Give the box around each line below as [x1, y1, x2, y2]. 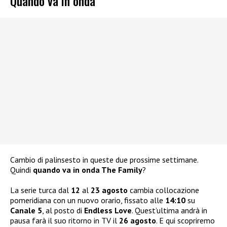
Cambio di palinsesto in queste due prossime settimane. [10, 154, 198, 165]
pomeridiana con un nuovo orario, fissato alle [10, 195, 165, 205]
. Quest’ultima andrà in [132, 205, 207, 215]
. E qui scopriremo [156, 215, 215, 225]
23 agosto [91, 184, 128, 195]
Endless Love [84, 205, 132, 215]
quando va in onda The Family [33, 164, 142, 175]
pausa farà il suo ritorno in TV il [10, 215, 119, 225]
